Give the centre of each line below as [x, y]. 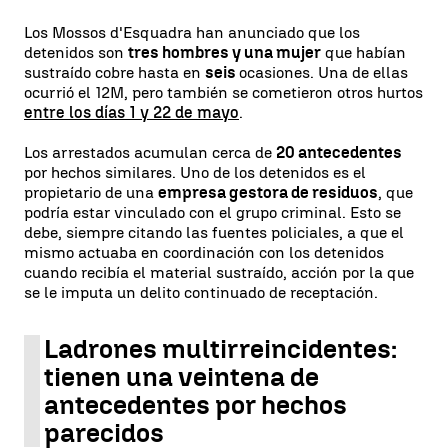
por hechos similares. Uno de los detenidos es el [195, 172]
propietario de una [91, 192]
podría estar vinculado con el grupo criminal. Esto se [212, 212]
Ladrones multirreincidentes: [220, 349]
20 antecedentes [339, 152]
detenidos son [76, 52]
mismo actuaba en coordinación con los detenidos [204, 252]
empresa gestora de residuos [268, 192]
